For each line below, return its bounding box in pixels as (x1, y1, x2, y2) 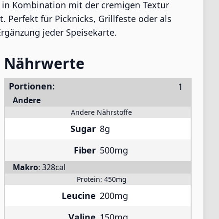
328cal (42, 162, 66, 173)
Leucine (62, 190, 96, 201)
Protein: (76, 175, 104, 184)
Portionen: (9, 80, 55, 92)
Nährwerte (4, 53, 85, 73)
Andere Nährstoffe (71, 108, 132, 117)
